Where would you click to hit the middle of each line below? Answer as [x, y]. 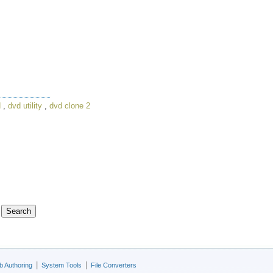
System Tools [62, 265]
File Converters [114, 265]
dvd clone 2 [70, 105]
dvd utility [25, 105]
